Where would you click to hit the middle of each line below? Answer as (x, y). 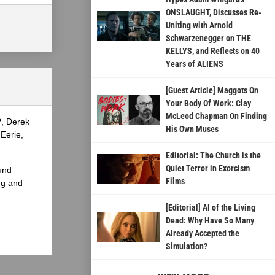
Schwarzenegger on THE (208, 38)
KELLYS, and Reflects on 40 (212, 51)
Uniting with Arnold (199, 25)
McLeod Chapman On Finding (216, 116)
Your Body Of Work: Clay (208, 103)
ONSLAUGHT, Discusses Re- (213, 13)
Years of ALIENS (194, 64)
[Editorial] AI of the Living (210, 208)
